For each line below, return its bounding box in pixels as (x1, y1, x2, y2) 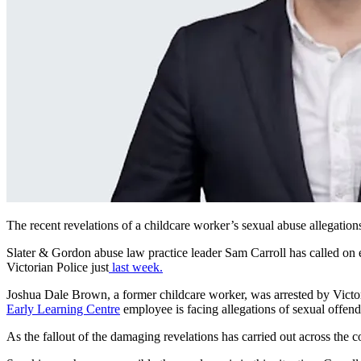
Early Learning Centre (6, 301, 120, 316)
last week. (112, 259, 163, 274)
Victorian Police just (6, 259, 109, 274)
